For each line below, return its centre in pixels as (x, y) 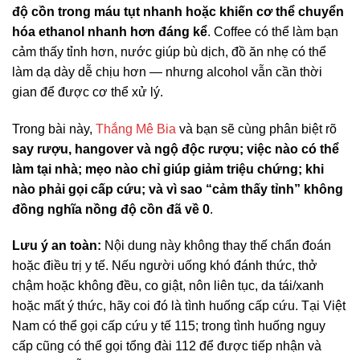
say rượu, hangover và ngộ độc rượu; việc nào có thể (176, 149)
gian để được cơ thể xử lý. (88, 92)
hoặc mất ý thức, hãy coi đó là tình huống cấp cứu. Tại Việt (179, 306)
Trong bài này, (54, 129)
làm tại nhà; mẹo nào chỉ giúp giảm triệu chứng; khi (168, 169)
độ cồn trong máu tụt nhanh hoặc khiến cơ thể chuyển (178, 11)
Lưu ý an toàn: (57, 246)
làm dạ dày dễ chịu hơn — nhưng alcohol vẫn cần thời (167, 72)
